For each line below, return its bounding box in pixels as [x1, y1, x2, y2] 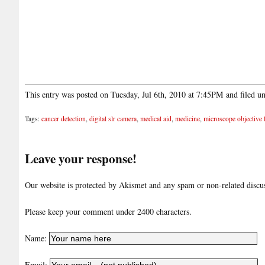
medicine [175, 114, 200, 124]
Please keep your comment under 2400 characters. [25, 206, 192, 218]
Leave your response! [25, 148, 137, 167]
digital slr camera [89, 114, 137, 124]
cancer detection [41, 114, 86, 124]
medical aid [140, 114, 172, 124]
